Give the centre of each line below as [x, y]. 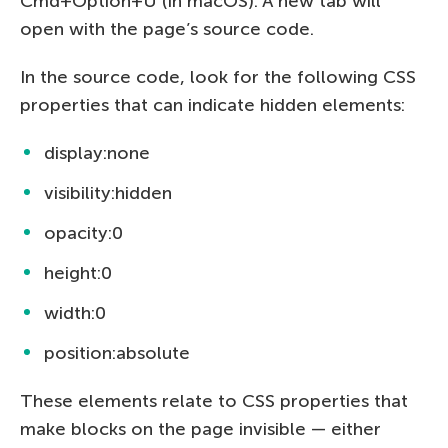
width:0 [75, 312]
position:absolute [117, 352]
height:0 [78, 272]
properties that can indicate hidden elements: [212, 104]
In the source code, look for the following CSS [218, 76]
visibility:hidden [108, 192]
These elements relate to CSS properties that [214, 400]
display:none [97, 152]
